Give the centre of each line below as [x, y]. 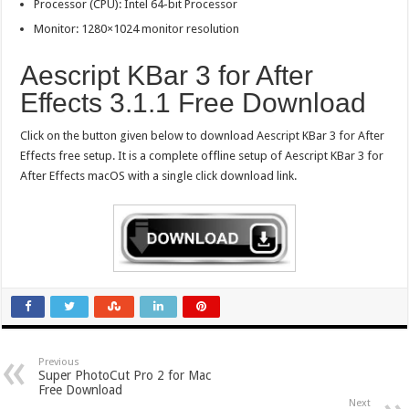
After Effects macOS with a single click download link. [159, 176]
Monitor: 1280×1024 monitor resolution [137, 29]
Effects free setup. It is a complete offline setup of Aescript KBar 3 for [202, 156]
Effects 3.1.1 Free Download [194, 103]
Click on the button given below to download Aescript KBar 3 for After [203, 136]
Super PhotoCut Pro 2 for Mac [125, 376]
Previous [59, 362]
